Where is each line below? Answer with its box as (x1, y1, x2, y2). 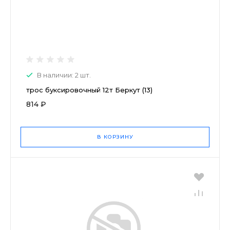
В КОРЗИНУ (97, 133, 133, 140)
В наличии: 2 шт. (37, 70, 91, 79)
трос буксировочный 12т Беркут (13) (26, 85, 152, 94)
